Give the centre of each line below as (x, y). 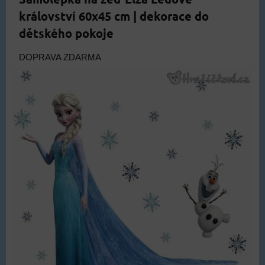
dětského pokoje (66, 33)
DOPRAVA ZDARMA (60, 57)
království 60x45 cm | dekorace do (114, 16)
